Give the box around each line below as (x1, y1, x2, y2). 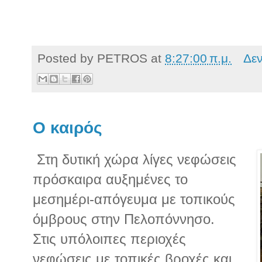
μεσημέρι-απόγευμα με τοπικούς (33, 191, 235, 208)
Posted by (37, 51, 97, 65)
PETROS (97, 51, 147, 65)
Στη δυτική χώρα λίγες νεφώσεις (33, 151, 236, 168)
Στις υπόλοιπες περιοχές (33, 231, 186, 247)
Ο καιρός (33, 118, 102, 137)
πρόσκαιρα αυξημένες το (33, 171, 188, 188)
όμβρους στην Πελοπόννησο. (33, 211, 215, 227)
